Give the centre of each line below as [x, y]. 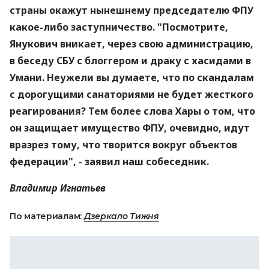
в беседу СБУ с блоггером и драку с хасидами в [130, 61]
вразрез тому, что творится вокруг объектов [123, 145]
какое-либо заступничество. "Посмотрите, [119, 27]
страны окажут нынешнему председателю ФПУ [131, 10]
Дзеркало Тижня [121, 216]
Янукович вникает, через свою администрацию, [131, 44]
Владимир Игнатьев [58, 188]
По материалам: [47, 216]
